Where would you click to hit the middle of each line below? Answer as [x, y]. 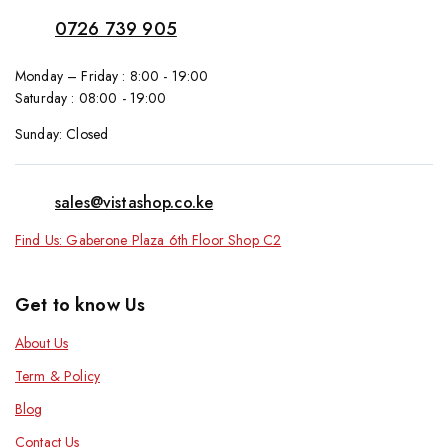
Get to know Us [80, 305]
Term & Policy [57, 376]
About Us [42, 343]
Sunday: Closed [62, 134]
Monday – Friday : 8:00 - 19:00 [112, 76]
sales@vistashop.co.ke [134, 203]
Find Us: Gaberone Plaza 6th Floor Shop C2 [148, 240]
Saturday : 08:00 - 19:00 [91, 98]
